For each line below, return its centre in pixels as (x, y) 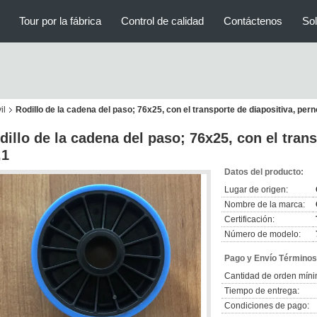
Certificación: (249, 219)
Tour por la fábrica (60, 21)
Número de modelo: (263, 234)
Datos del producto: (264, 172)
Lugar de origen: (256, 190)
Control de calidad (162, 21)
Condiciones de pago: (267, 306)
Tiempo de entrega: (262, 291)
